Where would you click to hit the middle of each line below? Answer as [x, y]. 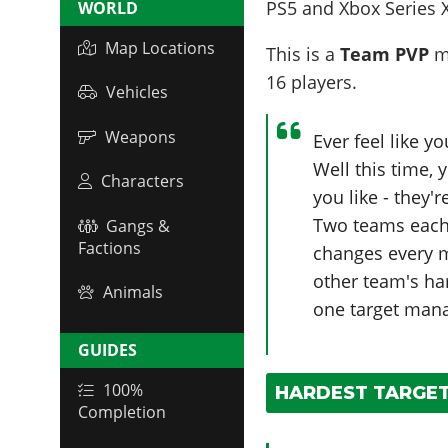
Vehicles [137, 92]
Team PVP [385, 53]
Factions [109, 247]
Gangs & [138, 225]
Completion [122, 412]
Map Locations [160, 47]
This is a [303, 53]
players [322, 81]
